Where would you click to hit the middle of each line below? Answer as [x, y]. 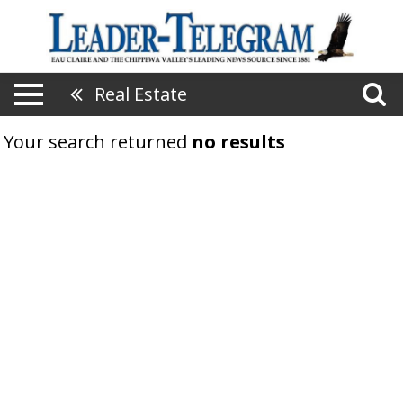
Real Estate [141, 94]
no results [238, 142]
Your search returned [98, 142]
